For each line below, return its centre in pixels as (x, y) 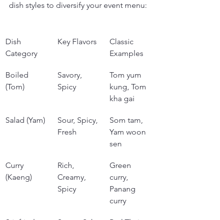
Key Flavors (77, 41)
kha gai (122, 98)
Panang (124, 189)
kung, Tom (129, 87)
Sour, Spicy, (79, 120)
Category (21, 53)
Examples (126, 53)
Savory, (71, 75)
